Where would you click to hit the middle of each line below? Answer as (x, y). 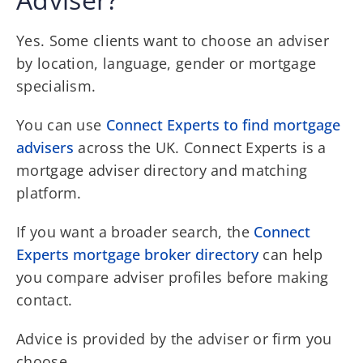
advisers (45, 147)
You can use (61, 124)
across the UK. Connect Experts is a (200, 147)
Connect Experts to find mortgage (223, 124)
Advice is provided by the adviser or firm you (174, 338)
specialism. (56, 85)
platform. (49, 192)
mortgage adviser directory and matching (162, 170)
